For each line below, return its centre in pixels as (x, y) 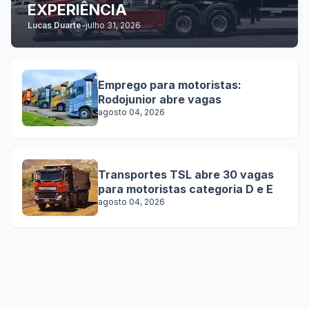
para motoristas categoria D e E (186, 189)
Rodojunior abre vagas (160, 99)
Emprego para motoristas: (170, 85)
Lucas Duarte (54, 25)
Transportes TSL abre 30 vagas (186, 175)
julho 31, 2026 (113, 25)
